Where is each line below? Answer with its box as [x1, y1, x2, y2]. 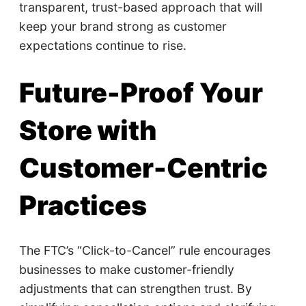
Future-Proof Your [18, 76, 264, 110]
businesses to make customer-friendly [18, 262, 234, 277]
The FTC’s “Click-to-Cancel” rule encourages [18, 242, 270, 258]
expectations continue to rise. [18, 38, 186, 53]
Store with [18, 114, 157, 148]
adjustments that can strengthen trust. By [18, 281, 252, 296]
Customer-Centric [18, 152, 268, 185]
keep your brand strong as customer [18, 19, 227, 34]
